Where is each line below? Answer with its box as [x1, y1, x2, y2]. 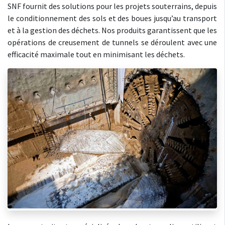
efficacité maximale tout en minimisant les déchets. [8, 49, 185, 59]
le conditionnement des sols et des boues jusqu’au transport [8, 13, 217, 23]
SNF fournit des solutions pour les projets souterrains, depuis [8, 1, 217, 11]
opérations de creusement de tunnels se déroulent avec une [8, 37, 217, 47]
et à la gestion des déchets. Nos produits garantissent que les [8, 25, 217, 35]
